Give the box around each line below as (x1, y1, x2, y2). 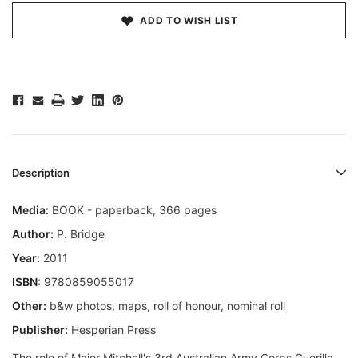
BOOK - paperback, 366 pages (49, 203, 217, 217)
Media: (12, 203, 49, 217)
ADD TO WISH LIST (140, 14, 238, 27)
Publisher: (12, 323, 68, 337)
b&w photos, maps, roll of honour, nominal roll (46, 299, 285, 313)
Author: (12, 227, 54, 241)
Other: (12, 299, 46, 313)
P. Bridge (54, 227, 105, 241)
